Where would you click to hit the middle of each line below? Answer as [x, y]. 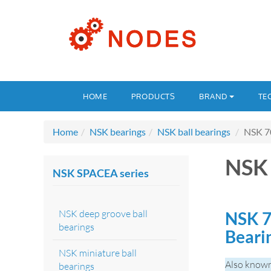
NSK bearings [118, 131]
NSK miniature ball [98, 253]
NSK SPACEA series [101, 173]
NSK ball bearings [194, 131]
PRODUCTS [153, 96]
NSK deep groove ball [103, 213]
